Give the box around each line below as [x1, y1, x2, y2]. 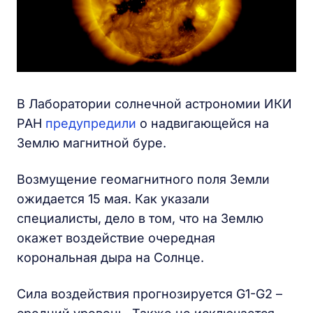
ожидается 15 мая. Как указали [17, 191, 210, 206]
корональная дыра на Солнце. [17, 249, 204, 265]
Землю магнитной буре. [17, 135, 166, 150]
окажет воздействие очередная [17, 230, 215, 245]
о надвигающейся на [136, 115, 269, 131]
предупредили [45, 115, 136, 131]
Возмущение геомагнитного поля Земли [17, 171, 270, 187]
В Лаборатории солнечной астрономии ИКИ [17, 96, 292, 111]
